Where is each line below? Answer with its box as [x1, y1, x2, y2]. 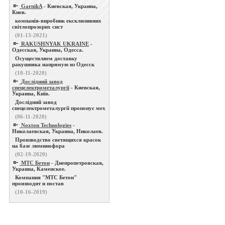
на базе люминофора [12, 143, 65, 149]
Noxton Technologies [21, 122, 71, 128]
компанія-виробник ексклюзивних [15, 18, 101, 24]
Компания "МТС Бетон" [15, 174, 77, 180]
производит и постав [12, 180, 64, 186]
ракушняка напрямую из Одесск [12, 61, 94, 67]
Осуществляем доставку [15, 55, 77, 61]
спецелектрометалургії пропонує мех [12, 105, 105, 111]
